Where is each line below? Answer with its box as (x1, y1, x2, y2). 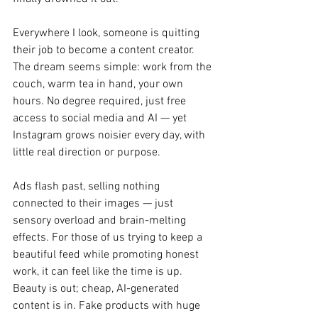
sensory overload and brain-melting (13, 214, 189, 228)
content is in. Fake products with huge (13, 299, 203, 313)
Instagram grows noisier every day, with (13, 128, 208, 143)
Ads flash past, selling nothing (13, 180, 163, 194)
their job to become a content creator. (13, 43, 197, 57)
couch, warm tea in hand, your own (13, 77, 186, 92)
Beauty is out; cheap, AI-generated (13, 282, 182, 296)
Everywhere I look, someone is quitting (13, 26, 202, 40)
